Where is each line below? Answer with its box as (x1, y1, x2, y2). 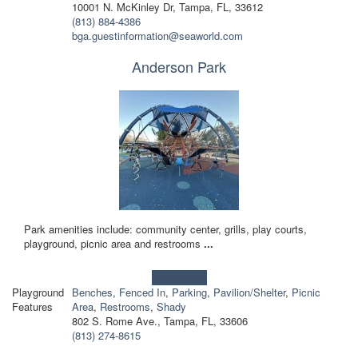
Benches (71, 284, 113, 300)
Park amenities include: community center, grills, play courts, (24, 221, 307, 237)
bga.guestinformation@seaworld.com (71, 27, 243, 43)
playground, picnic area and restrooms (24, 235, 204, 251)
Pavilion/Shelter (213, 284, 285, 300)
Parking (171, 284, 207, 300)
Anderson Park (132, 55, 226, 77)
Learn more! (151, 269, 207, 285)
